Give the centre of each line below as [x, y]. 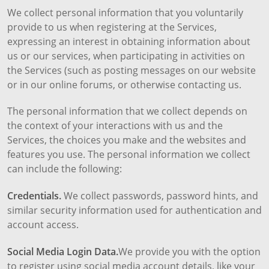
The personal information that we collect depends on [127, 111]
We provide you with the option [189, 251]
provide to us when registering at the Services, [112, 27]
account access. [43, 225]
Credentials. [34, 196]
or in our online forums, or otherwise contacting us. [124, 84]
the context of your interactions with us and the [115, 126]
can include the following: [65, 169]
